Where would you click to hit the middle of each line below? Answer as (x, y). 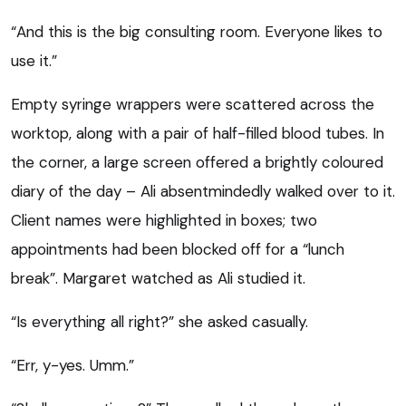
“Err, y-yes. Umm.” (72, 365)
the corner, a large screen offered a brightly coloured (197, 162)
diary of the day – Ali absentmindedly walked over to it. (203, 191)
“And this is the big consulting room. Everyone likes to (197, 31)
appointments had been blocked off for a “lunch (178, 249)
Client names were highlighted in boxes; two (164, 220)
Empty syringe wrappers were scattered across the (193, 104)
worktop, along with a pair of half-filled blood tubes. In (198, 133)
